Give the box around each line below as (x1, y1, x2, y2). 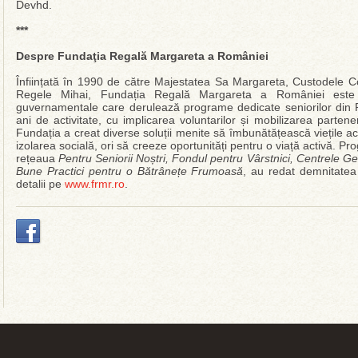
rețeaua (16, 152, 55, 165)
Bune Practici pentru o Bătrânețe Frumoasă (16, 165, 244, 177)
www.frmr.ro (65, 177, 125, 190)
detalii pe (16, 177, 65, 190)
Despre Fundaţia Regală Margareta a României (16, 50, 268, 62)
